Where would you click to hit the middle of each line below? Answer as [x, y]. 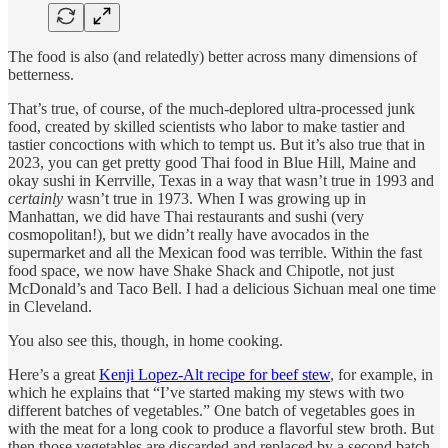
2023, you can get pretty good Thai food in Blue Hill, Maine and [212, 163]
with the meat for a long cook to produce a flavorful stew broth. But [221, 429]
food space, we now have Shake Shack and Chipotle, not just [201, 271]
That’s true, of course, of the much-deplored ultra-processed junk [211, 109]
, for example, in [381, 375]
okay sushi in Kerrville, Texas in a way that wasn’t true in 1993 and [221, 181]
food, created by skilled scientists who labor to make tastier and [206, 127]
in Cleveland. [50, 307]
